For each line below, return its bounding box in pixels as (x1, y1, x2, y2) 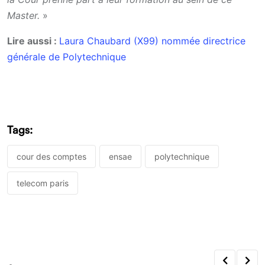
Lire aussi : (7, 34, 59, 47)
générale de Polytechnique (7, 50, 126, 63)
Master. (7, 9, 43, 21)
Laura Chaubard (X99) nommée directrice (59, 34, 245, 47)
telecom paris (17, 178, 69, 189)
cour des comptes (17, 151, 86, 162)
